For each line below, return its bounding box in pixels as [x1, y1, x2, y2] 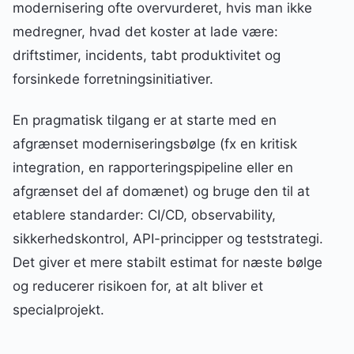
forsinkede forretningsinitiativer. [13, 71, 213, 88]
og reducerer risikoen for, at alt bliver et [13, 278, 263, 295]
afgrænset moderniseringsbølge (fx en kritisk [13, 136, 297, 153]
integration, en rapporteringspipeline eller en [13, 160, 293, 176]
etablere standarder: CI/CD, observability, [13, 207, 276, 224]
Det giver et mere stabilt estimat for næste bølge [13, 254, 322, 271]
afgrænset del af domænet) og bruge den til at [13, 183, 310, 200]
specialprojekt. [13, 302, 104, 318]
